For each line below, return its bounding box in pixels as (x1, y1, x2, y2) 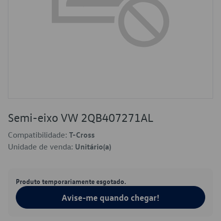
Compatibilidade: (8, 130, 69, 140)
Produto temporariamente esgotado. (16, 177, 126, 185)
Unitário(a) (75, 142, 111, 151)
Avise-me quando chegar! (62, 192, 159, 203)
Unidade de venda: (8, 142, 75, 151)
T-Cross (69, 130, 95, 140)
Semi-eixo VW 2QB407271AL (8, 110, 153, 125)
